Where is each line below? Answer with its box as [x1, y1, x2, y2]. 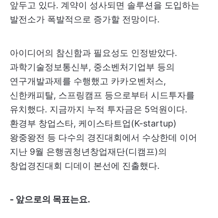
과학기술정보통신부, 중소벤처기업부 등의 [10, 62, 175, 73]
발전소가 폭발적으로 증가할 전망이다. [10, 14, 160, 25]
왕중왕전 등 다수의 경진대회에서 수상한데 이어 [10, 132, 197, 143]
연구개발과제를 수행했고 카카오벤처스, [10, 76, 166, 87]
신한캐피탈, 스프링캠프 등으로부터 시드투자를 [10, 90, 195, 101]
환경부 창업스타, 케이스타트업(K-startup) [10, 118, 177, 129]
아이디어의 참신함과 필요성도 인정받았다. [10, 48, 177, 58]
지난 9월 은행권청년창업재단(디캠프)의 [10, 146, 167, 157]
